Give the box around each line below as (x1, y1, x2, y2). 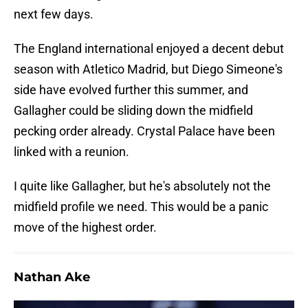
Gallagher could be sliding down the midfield (14, 103, 253, 118)
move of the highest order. (14, 220, 157, 235)
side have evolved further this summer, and (14, 82, 248, 98)
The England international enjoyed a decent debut (14, 41, 284, 56)
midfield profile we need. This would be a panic (14, 199, 268, 214)
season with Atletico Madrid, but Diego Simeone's (14, 62, 283, 77)
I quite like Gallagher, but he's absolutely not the (14, 179, 271, 194)
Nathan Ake (14, 269, 90, 285)
